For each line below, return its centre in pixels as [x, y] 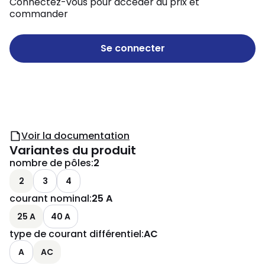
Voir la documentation [75, 136]
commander [39, 14]
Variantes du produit [73, 150]
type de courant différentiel [75, 234]
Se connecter [132, 48]
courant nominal [49, 198]
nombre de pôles [50, 163]
